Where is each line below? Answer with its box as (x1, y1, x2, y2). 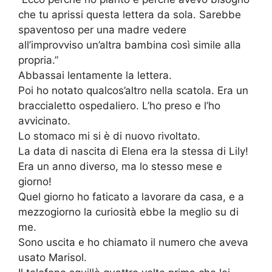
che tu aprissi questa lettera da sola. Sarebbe (18, 8, 241, 21)
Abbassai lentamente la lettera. (18, 69, 172, 82)
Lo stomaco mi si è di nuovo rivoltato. (18, 130, 200, 143)
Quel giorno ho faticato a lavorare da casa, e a (18, 191, 244, 203)
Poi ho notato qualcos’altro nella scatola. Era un (18, 84, 248, 97)
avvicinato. (18, 115, 70, 127)
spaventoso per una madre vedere (18, 24, 186, 36)
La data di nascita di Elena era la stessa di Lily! (18, 145, 248, 158)
